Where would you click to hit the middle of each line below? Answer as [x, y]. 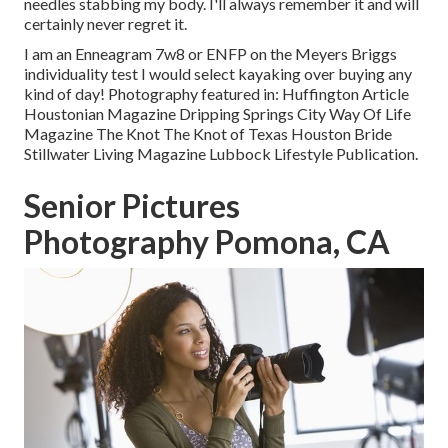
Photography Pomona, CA [207, 242]
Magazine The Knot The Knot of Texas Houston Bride [208, 134]
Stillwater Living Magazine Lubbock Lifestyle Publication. [221, 154]
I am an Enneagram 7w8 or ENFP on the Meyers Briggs [210, 54]
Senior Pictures [132, 206]
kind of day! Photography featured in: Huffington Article [216, 94]
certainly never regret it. [105, 24]
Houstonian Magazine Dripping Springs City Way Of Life [217, 114]
